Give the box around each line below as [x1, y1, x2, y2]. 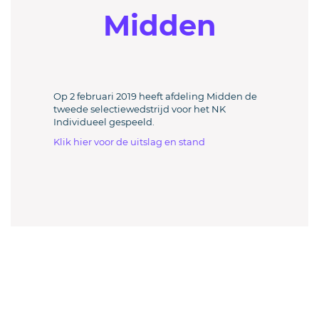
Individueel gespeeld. [53, 116, 155, 127]
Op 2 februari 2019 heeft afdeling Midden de [53, 90, 257, 102]
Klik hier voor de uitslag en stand [53, 136, 205, 147]
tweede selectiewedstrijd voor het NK [53, 103, 226, 115]
